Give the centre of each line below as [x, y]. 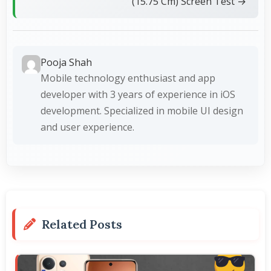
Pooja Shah [66, 62]
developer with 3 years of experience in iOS [138, 94]
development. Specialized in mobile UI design [142, 110]
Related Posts [82, 224]
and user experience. [87, 127]
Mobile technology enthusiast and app [128, 78]
